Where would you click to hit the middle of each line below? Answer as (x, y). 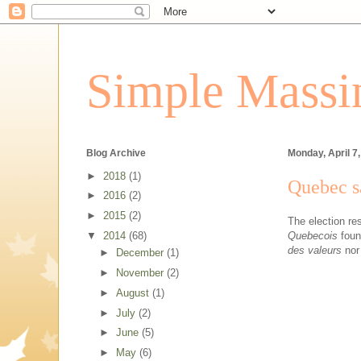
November (141, 273)
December (141, 253)
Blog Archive (116, 154)
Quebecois (313, 235)
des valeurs (315, 250)
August (134, 293)
